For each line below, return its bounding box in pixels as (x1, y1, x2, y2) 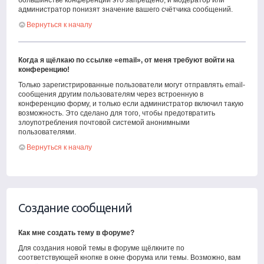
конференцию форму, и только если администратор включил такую (18, 100, 244, 108)
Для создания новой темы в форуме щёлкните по (18, 244, 185, 252)
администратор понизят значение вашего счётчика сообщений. (18, 5, 233, 14)
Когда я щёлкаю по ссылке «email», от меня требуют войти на (18, 56, 235, 64)
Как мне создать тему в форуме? (18, 229, 135, 237)
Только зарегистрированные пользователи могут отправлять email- (18, 81, 246, 89)
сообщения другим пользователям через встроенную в (18, 90, 204, 98)
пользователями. (18, 128, 77, 136)
